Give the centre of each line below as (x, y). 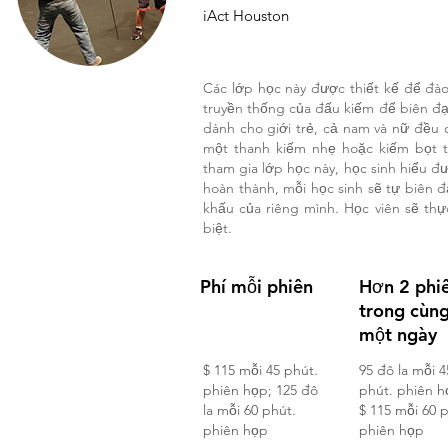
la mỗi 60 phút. (249, 410)
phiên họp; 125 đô (260, 390)
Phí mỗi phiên (256, 286)
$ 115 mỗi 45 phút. (260, 370)
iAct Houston (246, 15)
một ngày (398, 334)
